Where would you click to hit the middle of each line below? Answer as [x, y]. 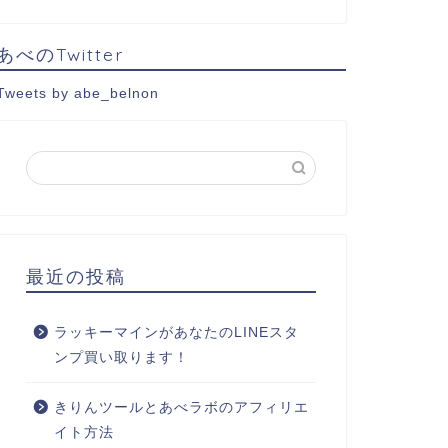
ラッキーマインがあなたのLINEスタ [176, 332]
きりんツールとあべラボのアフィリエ [181, 407]
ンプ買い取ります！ [121, 357]
